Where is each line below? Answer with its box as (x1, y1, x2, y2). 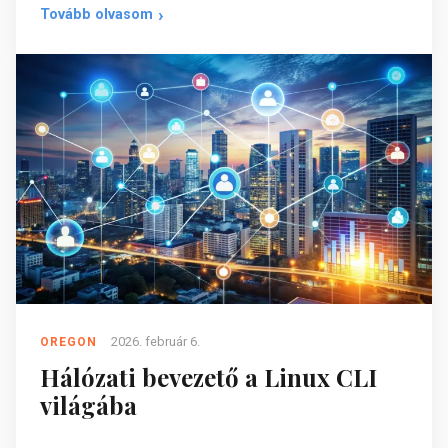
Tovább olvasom (40, 6, 153, 24)
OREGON (40, 334, 97, 349)
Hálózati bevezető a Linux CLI (40, 360, 377, 393)
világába (40, 388, 137, 421)
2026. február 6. (111, 333, 200, 349)
